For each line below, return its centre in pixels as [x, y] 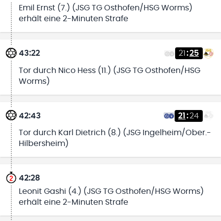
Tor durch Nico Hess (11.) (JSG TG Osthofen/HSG [109, 70]
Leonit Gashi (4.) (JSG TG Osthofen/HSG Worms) [111, 191]
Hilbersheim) [43, 143]
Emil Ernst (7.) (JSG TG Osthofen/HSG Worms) [105, 8]
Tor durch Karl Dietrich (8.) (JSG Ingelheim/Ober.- [115, 132]
